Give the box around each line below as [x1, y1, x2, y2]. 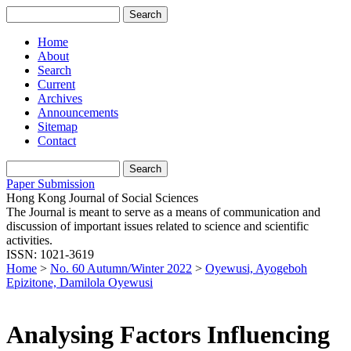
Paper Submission [6, 177, 95, 190]
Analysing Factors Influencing [6, 320, 330, 349]
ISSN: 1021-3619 [6, 248, 94, 261]
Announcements [38, 106, 118, 119]
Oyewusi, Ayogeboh [205, 262, 307, 275]
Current [38, 78, 75, 91]
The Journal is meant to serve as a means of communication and [6, 205, 320, 219]
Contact [38, 134, 76, 147]
